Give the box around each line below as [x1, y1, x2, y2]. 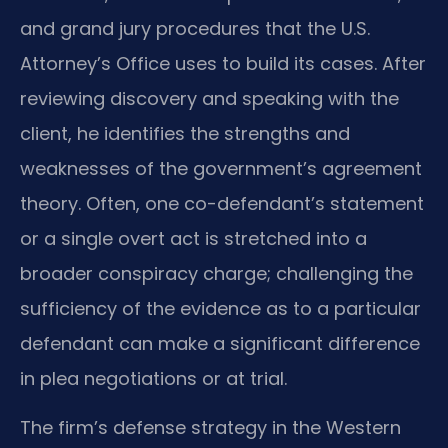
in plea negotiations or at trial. [20, 365, 287, 391]
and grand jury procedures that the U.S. [20, 15, 370, 41]
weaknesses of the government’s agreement [20, 155, 422, 181]
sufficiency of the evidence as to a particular [20, 295, 421, 321]
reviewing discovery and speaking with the [20, 85, 399, 111]
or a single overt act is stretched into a [20, 225, 367, 251]
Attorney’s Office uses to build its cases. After [20, 50, 426, 76]
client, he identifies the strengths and [20, 120, 350, 146]
